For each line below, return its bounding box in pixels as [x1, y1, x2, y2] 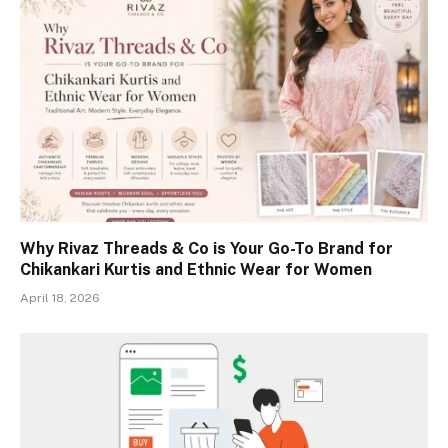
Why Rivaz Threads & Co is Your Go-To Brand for [20, 238, 393, 258]
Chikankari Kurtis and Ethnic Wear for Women [20, 259, 372, 279]
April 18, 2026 [20, 290, 100, 305]
